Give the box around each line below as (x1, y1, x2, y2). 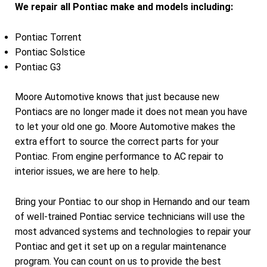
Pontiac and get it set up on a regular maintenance (15, 240, 226, 252)
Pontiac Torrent (15, 31, 82, 43)
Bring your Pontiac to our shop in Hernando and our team (15, 195, 250, 207)
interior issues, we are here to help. (15, 166, 160, 178)
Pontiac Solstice (15, 46, 85, 58)
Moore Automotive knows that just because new (15, 91, 219, 103)
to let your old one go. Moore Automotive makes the (15, 121, 235, 133)
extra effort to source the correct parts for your (15, 136, 219, 148)
